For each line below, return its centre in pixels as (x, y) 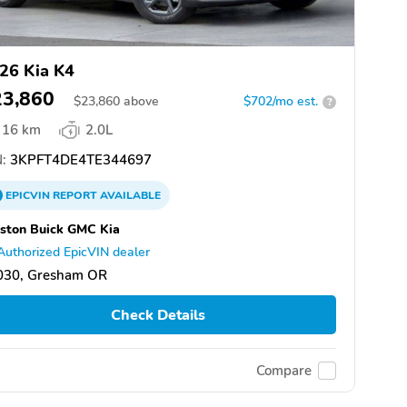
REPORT (75, 196)
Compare (284, 370)
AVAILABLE (129, 196)
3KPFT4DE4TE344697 (79, 160)
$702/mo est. (281, 102)
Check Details (158, 315)
